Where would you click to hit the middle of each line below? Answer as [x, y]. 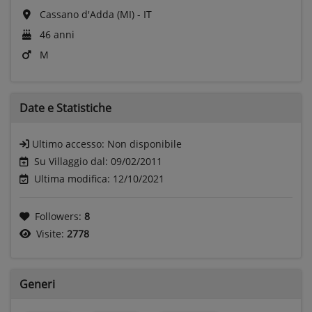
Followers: [60, 216]
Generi [37, 284]
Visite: [52, 233]
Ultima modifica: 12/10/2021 [99, 178]
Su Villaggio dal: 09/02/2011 [98, 161]
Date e [38, 108]
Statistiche [84, 108]
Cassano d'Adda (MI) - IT [94, 14]
